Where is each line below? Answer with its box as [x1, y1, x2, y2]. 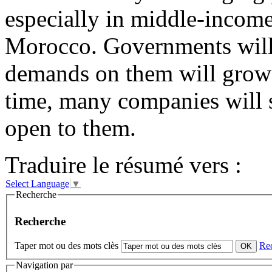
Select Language [5, 178, 69, 189]
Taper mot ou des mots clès [15, 240, 118, 251]
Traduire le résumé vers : [5, 152, 242, 178]
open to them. [5, 115, 136, 141]
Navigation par [16, 260, 73, 271]
